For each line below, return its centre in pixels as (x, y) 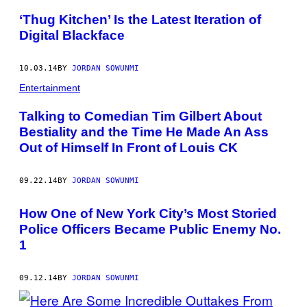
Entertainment (50, 87)
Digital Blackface (72, 35)
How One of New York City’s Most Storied (148, 213)
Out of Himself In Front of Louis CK (128, 147)
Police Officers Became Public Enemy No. (150, 229)
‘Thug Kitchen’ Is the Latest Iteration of (140, 19)
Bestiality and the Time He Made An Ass (144, 132)
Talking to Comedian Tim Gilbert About (140, 116)
